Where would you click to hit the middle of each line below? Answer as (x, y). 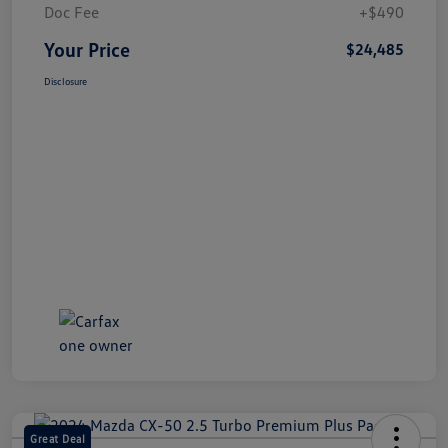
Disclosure (65, 81)
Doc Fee (71, 12)
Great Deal (57, 439)
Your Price (87, 49)
